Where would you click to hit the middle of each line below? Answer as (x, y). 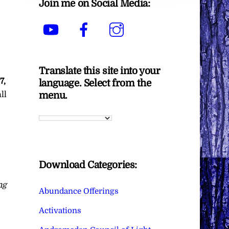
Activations (60, 210)
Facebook (117, 22)
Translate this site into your (99, 71)
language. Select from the (95, 83)
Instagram (151, 22)
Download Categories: (88, 165)
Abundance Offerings (78, 191)
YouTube (83, 22)
